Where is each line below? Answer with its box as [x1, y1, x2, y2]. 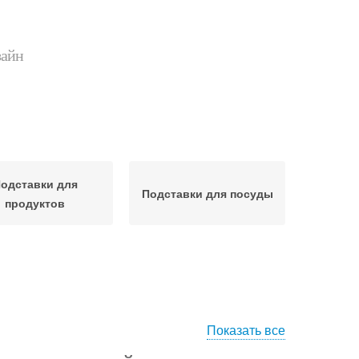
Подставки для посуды [141, 185, 273, 201]
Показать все [207, 321, 285, 339]
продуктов [5, 195, 65, 211]
